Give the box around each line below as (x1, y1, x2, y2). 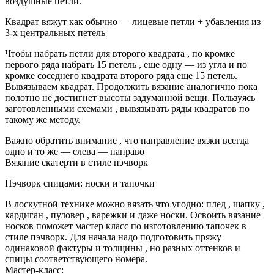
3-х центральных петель (5, 27, 105, 38)
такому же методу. (5, 114, 80, 125)
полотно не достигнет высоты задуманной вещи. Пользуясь (5, 92, 255, 103)
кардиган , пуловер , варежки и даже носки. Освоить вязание (5, 209, 261, 220)
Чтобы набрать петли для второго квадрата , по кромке (5, 48, 235, 59)
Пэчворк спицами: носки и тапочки (5, 177, 155, 188)
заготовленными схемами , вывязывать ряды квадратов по (5, 103, 250, 114)
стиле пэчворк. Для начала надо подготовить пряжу (5, 231, 221, 242)
